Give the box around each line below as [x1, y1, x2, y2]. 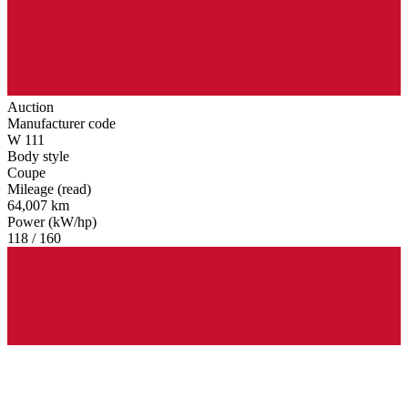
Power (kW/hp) [7, 213, 97, 229]
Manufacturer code [7, 115, 116, 131]
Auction [7, 98, 54, 115]
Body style [7, 148, 69, 164]
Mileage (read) [7, 180, 91, 197]
